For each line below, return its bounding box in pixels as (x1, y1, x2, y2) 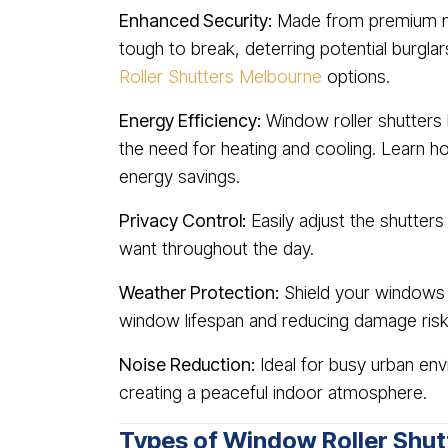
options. (322, 66, 390, 87)
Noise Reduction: (119, 354, 255, 375)
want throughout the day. (119, 238, 314, 259)
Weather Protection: (119, 282, 279, 303)
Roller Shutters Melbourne (119, 66, 322, 87)
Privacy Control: (119, 210, 246, 231)
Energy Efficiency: (119, 110, 261, 131)
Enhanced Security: (119, 10, 272, 31)
